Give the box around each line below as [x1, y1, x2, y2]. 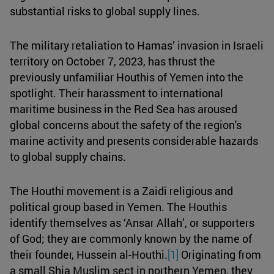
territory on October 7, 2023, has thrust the [10, 53, 215, 68]
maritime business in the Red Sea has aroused [10, 101, 237, 116]
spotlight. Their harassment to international [10, 85, 223, 100]
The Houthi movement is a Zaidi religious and [10, 183, 233, 198]
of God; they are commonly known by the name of [10, 231, 252, 246]
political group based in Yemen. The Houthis [10, 199, 227, 214]
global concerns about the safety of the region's [10, 117, 242, 132]
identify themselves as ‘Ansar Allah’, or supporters [10, 215, 254, 230]
